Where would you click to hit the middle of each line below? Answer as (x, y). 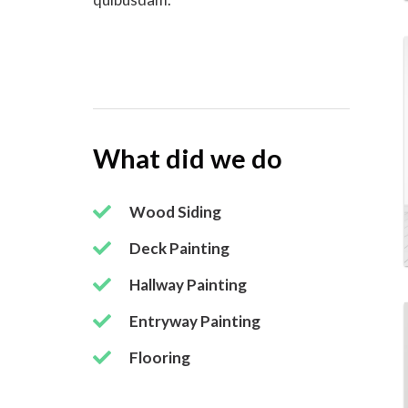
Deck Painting (179, 248)
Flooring (160, 357)
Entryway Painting (195, 321)
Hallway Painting (188, 285)
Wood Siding (175, 212)
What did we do (188, 158)
